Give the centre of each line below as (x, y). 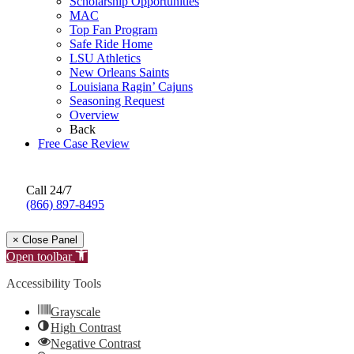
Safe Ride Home (111, 44)
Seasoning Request (117, 101)
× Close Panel (45, 240)
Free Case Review (84, 144)
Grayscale (75, 312)
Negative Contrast (96, 344)
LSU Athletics (105, 58)
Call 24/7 (49, 190)
